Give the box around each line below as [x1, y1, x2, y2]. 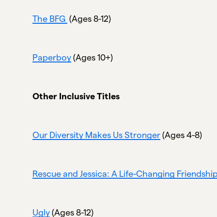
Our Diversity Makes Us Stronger [32, 130, 161, 139]
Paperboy [32, 52, 72, 62]
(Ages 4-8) [160, 130, 202, 139]
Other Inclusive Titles [32, 91, 120, 101]
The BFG [32, 14, 68, 23]
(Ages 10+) [71, 52, 113, 62]
